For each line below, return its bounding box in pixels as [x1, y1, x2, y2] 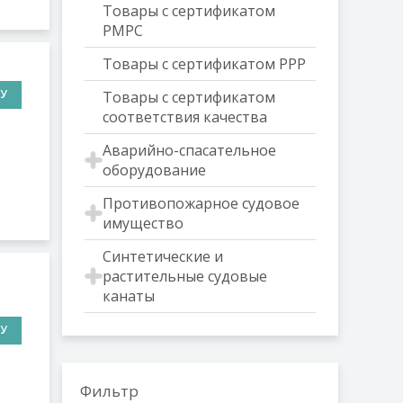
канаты [102, 286, 155, 306]
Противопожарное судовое [102, 193, 300, 213]
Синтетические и [102, 246, 223, 266]
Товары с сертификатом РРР [102, 54, 306, 74]
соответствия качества [102, 107, 267, 127]
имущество [102, 213, 184, 233]
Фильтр [79, 381, 139, 401]
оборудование [102, 160, 206, 180]
